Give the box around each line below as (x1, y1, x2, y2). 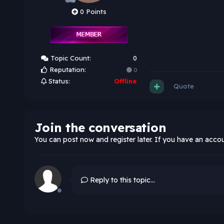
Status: (46, 77, 70, 85)
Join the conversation (34, 120, 166, 135)
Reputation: (47, 65, 86, 74)
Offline (113, 77, 137, 85)
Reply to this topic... (87, 175, 155, 185)
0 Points (77, 7, 106, 16)
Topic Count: (48, 54, 91, 62)
